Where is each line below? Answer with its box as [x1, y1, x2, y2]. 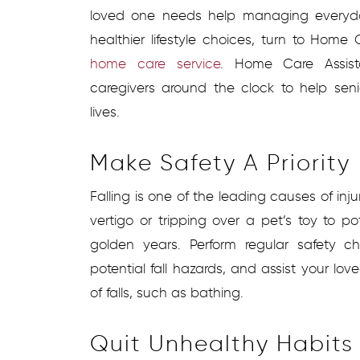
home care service [90, 55, 220, 72]
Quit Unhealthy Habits [90, 329, 354, 357]
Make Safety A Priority [90, 148, 350, 176]
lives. [90, 103, 120, 120]
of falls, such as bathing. [90, 284, 243, 301]
